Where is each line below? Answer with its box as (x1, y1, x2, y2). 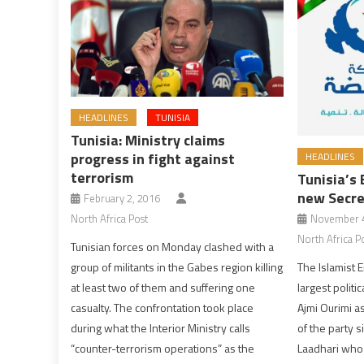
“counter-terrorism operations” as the (71, 340, 255, 357)
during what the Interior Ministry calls (71, 319, 251, 337)
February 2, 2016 (84, 190, 161, 207)
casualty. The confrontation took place (71, 299, 254, 317)
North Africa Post (71, 210, 149, 227)
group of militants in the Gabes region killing (71, 258, 284, 276)
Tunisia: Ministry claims (71, 129, 226, 152)
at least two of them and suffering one (71, 279, 256, 297)
